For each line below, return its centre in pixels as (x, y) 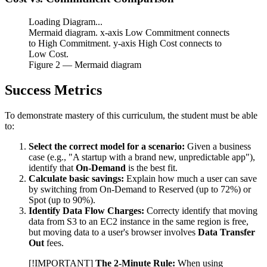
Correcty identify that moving (201, 210)
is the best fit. (152, 167)
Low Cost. (49, 54)
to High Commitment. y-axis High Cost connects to (125, 44)
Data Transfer (226, 232)
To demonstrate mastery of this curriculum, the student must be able (131, 115)
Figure (42, 65)
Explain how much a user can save (190, 178)
